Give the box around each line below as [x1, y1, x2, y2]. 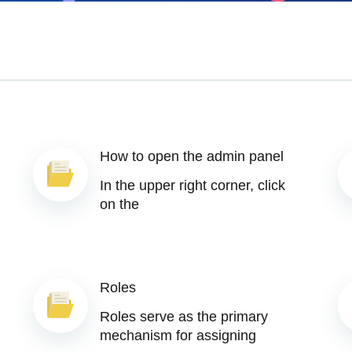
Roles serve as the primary [100, 309, 268, 324]
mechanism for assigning [100, 328, 256, 343]
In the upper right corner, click [100, 178, 285, 193]
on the [100, 196, 139, 212]
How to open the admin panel [100, 148, 284, 164]
